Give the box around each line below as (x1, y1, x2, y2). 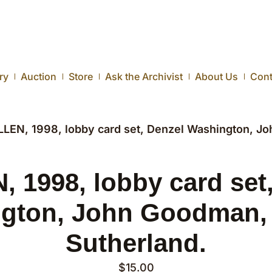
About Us (195, 70, 238, 83)
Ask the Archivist (105, 70, 183, 83)
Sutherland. (66, 229, 206, 257)
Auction (21, 70, 56, 83)
